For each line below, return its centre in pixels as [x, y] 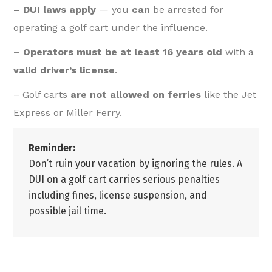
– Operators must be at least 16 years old [118, 52]
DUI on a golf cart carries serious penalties [124, 180]
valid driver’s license [64, 70]
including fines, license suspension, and [118, 195]
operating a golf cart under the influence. [111, 28]
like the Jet [229, 95]
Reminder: [52, 148]
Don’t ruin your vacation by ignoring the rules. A [136, 164]
